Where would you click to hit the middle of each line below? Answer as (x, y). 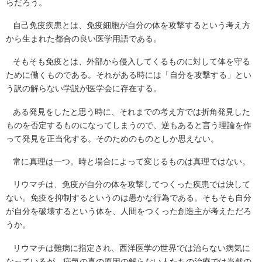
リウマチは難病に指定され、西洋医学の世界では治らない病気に (132, 248)
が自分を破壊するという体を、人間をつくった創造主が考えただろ (129, 212)
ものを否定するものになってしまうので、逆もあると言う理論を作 (129, 125)
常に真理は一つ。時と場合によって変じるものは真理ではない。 (132, 162)
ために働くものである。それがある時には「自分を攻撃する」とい (129, 75)
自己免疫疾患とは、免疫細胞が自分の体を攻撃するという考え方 (132, 26)
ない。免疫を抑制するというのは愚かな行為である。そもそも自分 (129, 198)
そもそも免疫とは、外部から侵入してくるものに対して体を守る (132, 62)
